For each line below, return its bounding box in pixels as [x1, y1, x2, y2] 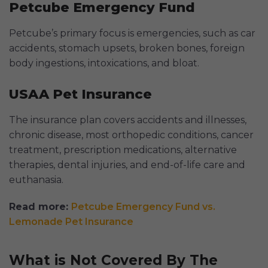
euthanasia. [9, 173, 63, 185]
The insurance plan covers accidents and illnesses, [9, 114, 246, 126]
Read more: [9, 200, 71, 212]
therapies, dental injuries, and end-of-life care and [9, 159, 245, 170]
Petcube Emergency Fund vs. [71, 200, 215, 212]
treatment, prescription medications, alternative [9, 144, 237, 156]
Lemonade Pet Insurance [9, 215, 133, 227]
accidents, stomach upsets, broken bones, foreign [9, 42, 245, 54]
